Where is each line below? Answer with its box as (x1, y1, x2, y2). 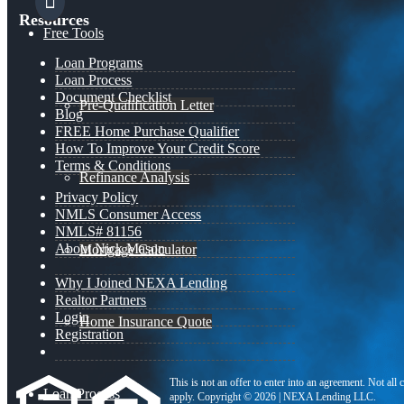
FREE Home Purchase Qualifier (55, 124, 240, 140)
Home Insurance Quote (79, 314, 212, 330)
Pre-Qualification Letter (79, 97, 214, 114)
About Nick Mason (55, 241, 166, 257)
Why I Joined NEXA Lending (55, 275, 228, 291)
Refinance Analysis (79, 170, 189, 186)
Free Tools (43, 25, 104, 41)
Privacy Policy (55, 189, 139, 206)
